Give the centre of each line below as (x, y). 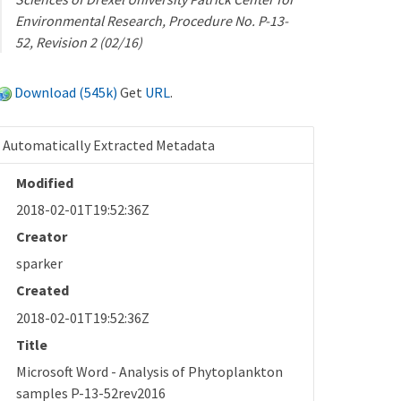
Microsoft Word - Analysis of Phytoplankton (150, 372)
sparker (40, 264)
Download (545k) (66, 92)
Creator (42, 236)
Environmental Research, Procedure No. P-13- (152, 20)
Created (43, 290)
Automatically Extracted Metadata (109, 145)
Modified (45, 182)
